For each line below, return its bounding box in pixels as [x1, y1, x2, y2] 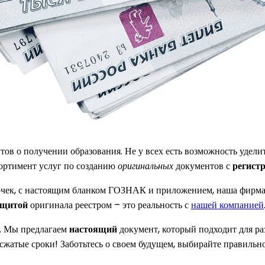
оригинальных [118, 159, 173, 173]
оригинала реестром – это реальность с [28, 198, 191, 212]
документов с [173, 159, 232, 173]
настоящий [69, 222, 117, 236]
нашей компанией [191, 198, 264, 212]
